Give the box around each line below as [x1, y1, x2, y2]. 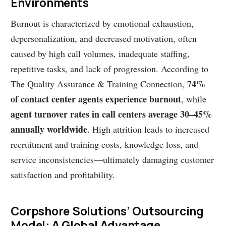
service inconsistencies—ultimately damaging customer [11, 153, 214, 165]
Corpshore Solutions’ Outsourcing [11, 203, 204, 219]
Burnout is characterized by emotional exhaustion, [11, 17, 194, 29]
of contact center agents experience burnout [11, 92, 182, 105]
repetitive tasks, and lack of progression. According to [11, 62, 209, 75]
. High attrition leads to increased [87, 123, 210, 135]
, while [181, 92, 207, 105]
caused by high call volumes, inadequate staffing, [11, 47, 190, 60]
